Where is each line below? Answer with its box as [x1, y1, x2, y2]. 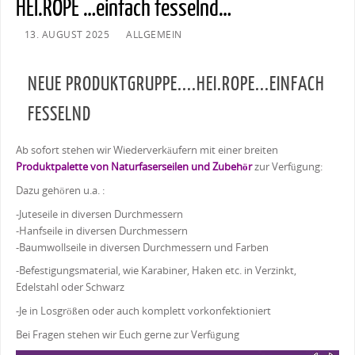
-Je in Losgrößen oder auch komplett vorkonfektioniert [15, 317, 271, 331]
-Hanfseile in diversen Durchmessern [15, 236, 188, 250]
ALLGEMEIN [126, 40, 182, 55]
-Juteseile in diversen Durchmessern [15, 219, 183, 234]
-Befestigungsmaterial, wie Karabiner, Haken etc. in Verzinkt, [15, 277, 296, 291]
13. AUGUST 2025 [24, 40, 110, 55]
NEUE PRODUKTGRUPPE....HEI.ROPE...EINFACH [28, 86, 326, 108]
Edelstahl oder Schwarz [15, 293, 124, 307]
